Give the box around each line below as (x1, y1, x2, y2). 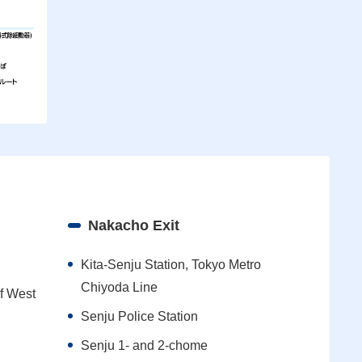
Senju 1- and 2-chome (80, 339, 208, 353)
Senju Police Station (80, 309, 198, 324)
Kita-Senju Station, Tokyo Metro (80, 258, 261, 272)
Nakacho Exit (87, 217, 179, 234)
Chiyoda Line (80, 280, 158, 295)
